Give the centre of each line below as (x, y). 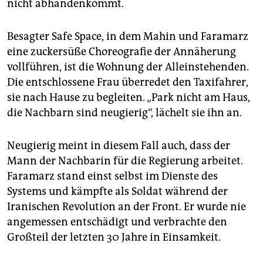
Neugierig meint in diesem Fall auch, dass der (119, 146)
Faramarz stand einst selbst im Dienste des (112, 176)
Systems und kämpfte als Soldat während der (117, 192)
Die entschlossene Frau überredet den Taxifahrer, (128, 82)
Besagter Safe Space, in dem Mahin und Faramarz (128, 37)
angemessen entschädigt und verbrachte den (117, 222)
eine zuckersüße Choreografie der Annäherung (122, 52)
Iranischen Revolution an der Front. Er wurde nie (127, 207)
